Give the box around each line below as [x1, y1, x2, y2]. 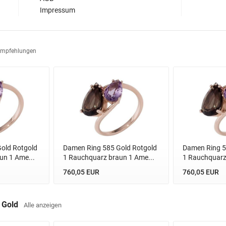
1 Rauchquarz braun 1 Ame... [63, 153, 154, 161]
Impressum [40, 6, 75, 14]
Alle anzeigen [24, 201, 62, 209]
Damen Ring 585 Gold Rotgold [63, 143, 157, 152]
